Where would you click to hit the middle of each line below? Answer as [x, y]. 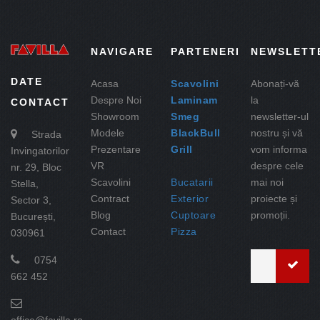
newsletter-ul [280, 116]
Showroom [115, 116]
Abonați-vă [275, 84]
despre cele [277, 166]
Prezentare [116, 149]
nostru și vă [277, 133]
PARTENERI [205, 51]
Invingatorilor [40, 151]
